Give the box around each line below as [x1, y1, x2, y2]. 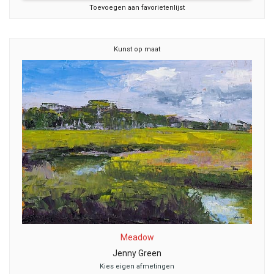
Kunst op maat [114, 45, 160, 53]
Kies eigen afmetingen [100, 262, 174, 270]
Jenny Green [113, 248, 161, 258]
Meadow [120, 232, 154, 242]
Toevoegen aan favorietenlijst [89, 4, 185, 12]
